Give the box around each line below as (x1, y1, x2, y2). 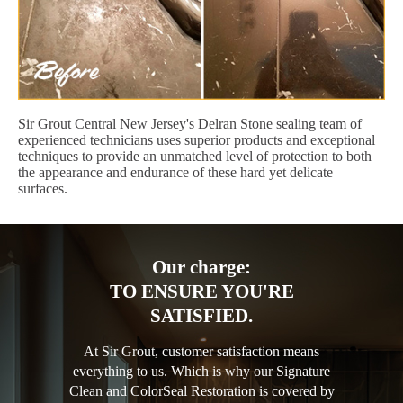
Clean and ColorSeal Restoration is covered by (68, 383, 335, 399)
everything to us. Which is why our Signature (73, 363, 330, 380)
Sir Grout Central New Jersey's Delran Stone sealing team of (18, 116, 362, 132)
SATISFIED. (150, 305, 253, 327)
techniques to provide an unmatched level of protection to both (18, 148, 372, 165)
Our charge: (152, 256, 251, 279)
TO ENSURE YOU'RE (109, 281, 294, 303)
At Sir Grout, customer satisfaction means (84, 344, 319, 360)
